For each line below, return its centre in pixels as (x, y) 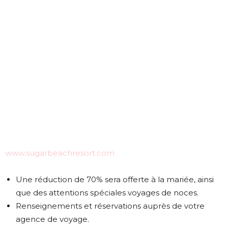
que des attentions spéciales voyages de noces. (107, 193)
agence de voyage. (52, 219)
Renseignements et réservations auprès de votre (110, 206)
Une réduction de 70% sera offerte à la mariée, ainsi (115, 180)
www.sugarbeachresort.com (60, 153)
